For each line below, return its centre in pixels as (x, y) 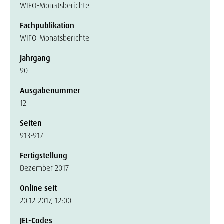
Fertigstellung (44, 156)
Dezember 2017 (44, 168)
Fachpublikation (47, 26)
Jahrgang (35, 58)
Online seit (38, 188)
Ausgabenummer (50, 91)
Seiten (31, 123)
